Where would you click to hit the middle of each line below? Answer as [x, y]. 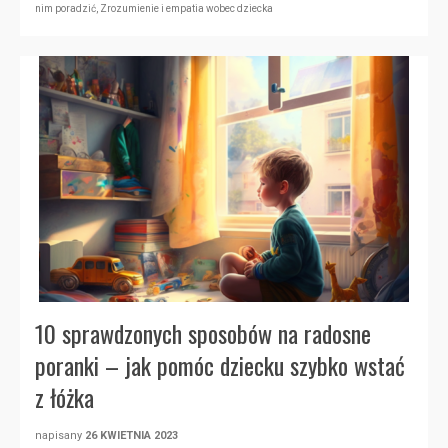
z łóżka [64, 397]
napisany [60, 435]
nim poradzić [65, 8]
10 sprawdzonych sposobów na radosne [203, 333]
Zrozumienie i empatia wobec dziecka [186, 8]
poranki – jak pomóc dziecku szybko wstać [220, 365]
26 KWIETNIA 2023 [131, 435]
